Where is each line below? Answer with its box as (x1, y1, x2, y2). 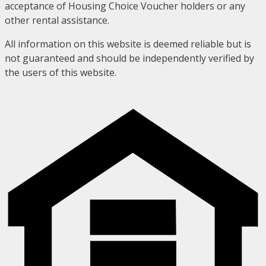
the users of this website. (5, 66, 116, 80)
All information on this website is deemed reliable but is (5, 37, 251, 51)
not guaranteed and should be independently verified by (5, 52, 254, 65)
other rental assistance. (5, 14, 109, 27)
